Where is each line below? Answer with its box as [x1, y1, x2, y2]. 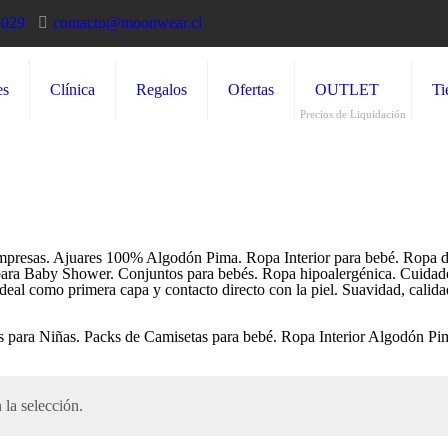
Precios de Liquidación [300, 108, 406, 120]
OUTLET [315, 81, 379, 98]
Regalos [136, 81, 187, 98]
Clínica [50, 81, 95, 98]
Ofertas [228, 81, 274, 98]
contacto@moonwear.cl [53, 14, 202, 31]
